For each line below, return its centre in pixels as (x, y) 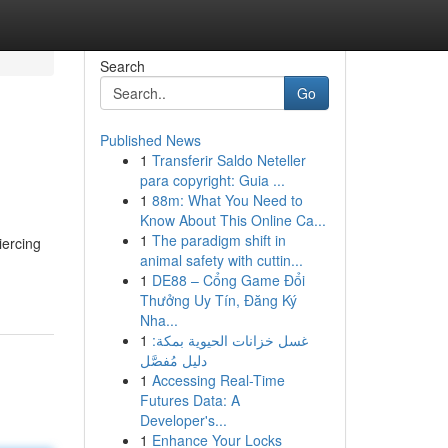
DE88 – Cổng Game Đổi (228, 280)
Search (122, 66)
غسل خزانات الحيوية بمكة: (229, 340)
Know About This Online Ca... (232, 220)
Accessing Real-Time (218, 380)
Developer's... (183, 420)
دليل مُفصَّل (173, 360)
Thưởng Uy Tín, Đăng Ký (218, 300)
